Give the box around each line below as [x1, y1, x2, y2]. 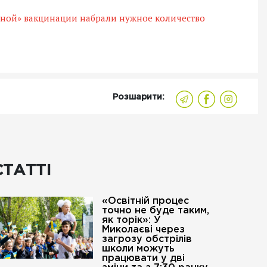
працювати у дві [101, 254, 185, 263]
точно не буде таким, [101, 206, 209, 215]
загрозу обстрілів [101, 235, 192, 244]
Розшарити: [113, 94, 164, 101]
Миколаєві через [101, 225, 185, 234]
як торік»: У [101, 216, 161, 225]
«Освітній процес [101, 197, 189, 206]
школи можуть [101, 244, 175, 253]
